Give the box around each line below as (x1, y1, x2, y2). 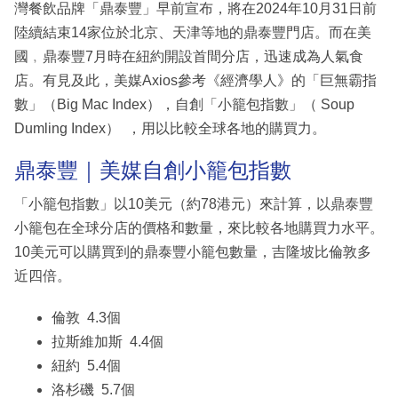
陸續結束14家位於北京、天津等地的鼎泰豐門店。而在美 (14, 25, 371, 41)
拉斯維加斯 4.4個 (52, 333, 163, 349)
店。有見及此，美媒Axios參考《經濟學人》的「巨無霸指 (14, 73, 377, 89)
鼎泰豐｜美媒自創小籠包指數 (14, 158, 291, 183)
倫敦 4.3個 (52, 309, 121, 325)
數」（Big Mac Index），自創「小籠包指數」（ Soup (14, 97, 354, 113)
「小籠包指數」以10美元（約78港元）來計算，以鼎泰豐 (14, 195, 373, 211)
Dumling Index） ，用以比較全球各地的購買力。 (14, 121, 326, 137)
